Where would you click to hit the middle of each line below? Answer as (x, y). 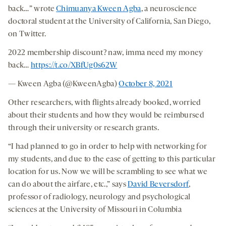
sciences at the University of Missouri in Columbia (95, 210)
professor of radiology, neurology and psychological (99, 197)
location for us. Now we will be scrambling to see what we (108, 172)
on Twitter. (27, 35)
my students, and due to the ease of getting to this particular (112, 160)
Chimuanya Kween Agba (99, 9)
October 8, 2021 (146, 84)
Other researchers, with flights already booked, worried (105, 103)
